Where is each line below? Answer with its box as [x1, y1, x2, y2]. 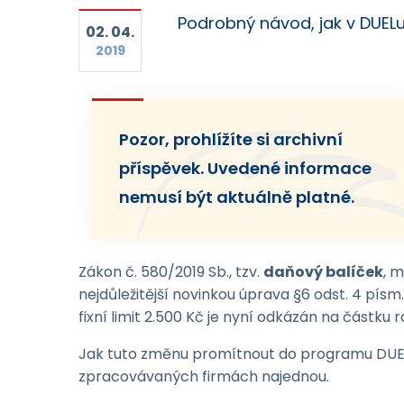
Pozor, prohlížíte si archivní [119, 128, 343, 151]
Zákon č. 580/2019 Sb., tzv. [78, 262, 263, 282]
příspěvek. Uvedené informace [119, 157, 372, 179]
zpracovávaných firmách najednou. [78, 366, 329, 387]
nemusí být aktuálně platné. [119, 186, 354, 208]
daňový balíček [263, 262, 383, 282]
